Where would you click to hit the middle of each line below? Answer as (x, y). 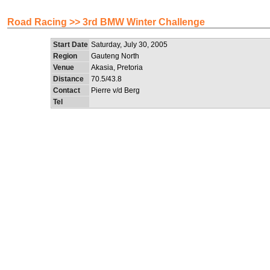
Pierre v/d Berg (115, 90)
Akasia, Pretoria (117, 67)
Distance (68, 79)
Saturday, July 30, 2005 (129, 45)
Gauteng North (115, 56)
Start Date (71, 45)
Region (65, 56)
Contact (67, 90)
